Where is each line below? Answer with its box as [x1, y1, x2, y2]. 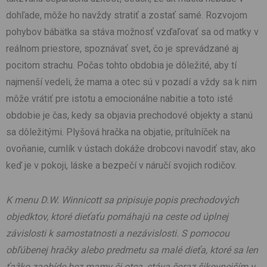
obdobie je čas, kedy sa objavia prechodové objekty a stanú [6, 110, 253, 122]
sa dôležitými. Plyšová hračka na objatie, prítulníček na [6, 126, 230, 138]
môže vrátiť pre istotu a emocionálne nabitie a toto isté [6, 93, 233, 105]
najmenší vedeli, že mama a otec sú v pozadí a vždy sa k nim [6, 76, 257, 88]
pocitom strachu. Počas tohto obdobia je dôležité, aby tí [6, 60, 237, 72]
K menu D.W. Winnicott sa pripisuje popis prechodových [6, 194, 239, 206]
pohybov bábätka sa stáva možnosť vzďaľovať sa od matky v [6, 26, 259, 38]
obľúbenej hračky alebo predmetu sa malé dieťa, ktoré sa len [6, 244, 258, 256]
